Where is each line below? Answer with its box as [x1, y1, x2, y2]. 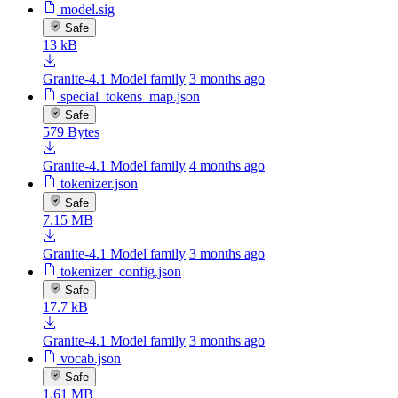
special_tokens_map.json [60, 89, 200, 105]
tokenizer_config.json [60, 263, 181, 279]
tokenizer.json [60, 176, 138, 192]
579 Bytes [43, 124, 99, 140]
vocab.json [60, 351, 121, 367]
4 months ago [189, 158, 265, 174]
